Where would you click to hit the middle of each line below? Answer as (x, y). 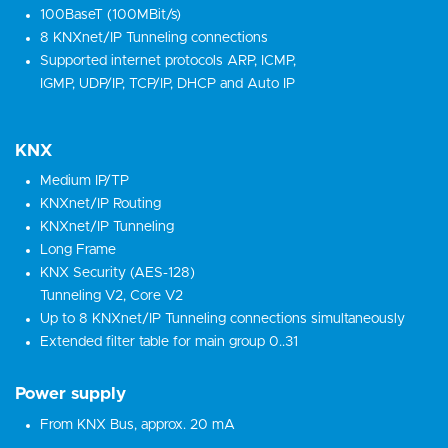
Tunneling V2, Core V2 (111, 296)
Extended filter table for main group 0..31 (169, 342)
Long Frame (78, 250)
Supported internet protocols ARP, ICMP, (168, 60)
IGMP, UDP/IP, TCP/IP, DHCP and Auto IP (167, 83)
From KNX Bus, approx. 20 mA (137, 424)
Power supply (70, 394)
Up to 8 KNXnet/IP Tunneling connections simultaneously (222, 319)
